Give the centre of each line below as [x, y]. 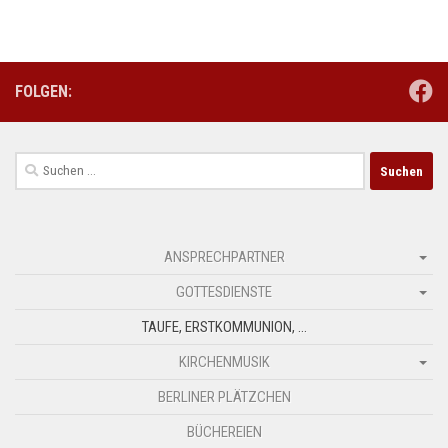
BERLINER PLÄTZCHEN [224, 397]
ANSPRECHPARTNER [224, 257]
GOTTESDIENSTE [224, 292]
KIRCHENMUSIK [224, 362]
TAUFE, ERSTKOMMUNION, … [224, 327]
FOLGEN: [43, 92]
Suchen [37, 163]
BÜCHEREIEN [224, 432]
